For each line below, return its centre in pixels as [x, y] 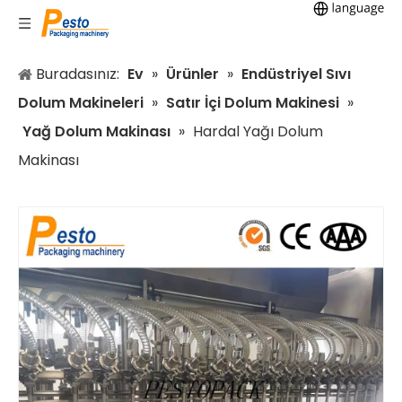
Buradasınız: [79, 74]
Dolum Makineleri [81, 103]
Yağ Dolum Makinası [96, 131]
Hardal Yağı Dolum [258, 131]
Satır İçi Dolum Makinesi [253, 103]
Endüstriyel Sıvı [296, 74]
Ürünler [192, 74]
